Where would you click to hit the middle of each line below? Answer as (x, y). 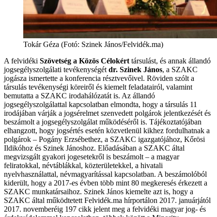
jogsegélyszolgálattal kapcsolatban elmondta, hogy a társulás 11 (101, 104)
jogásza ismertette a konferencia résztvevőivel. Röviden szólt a (99, 78)
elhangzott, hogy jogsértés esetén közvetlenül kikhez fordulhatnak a (107, 130)
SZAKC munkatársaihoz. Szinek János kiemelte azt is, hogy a (99, 191)
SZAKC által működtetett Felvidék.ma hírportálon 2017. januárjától (107, 200)
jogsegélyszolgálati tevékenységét (56, 69)
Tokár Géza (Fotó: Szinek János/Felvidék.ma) (93, 44)
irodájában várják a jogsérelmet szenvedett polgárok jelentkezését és (107, 113)
